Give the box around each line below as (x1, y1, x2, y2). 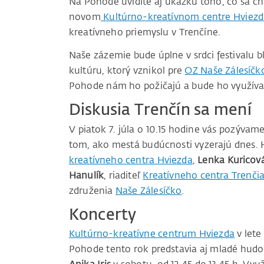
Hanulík (69, 169, 104, 181)
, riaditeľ (104, 169, 143, 181)
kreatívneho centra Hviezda (69, 153, 193, 166)
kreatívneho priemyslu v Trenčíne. (69, 26, 223, 38)
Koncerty (69, 203, 137, 224)
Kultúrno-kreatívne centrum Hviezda (69, 227, 235, 240)
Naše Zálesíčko (115, 184, 182, 196)
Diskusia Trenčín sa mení (69, 99, 252, 120)
